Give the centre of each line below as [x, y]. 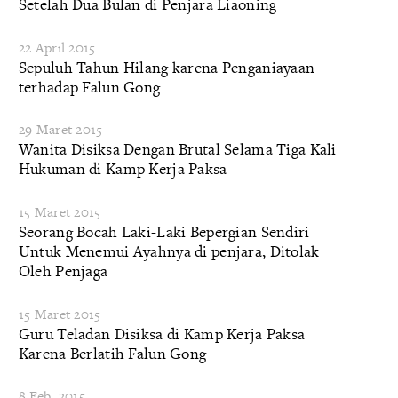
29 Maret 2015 [60, 130]
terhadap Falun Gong [89, 86]
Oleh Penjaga [63, 270]
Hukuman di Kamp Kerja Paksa [123, 169]
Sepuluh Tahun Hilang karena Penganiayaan [167, 67]
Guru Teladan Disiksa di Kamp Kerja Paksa [162, 333]
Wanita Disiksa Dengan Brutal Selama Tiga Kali [177, 149]
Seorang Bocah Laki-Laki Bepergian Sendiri [164, 231]
